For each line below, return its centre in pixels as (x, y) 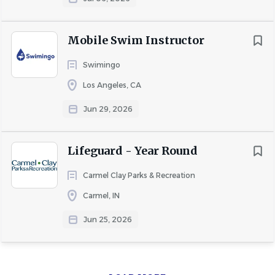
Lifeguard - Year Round (133, 151)
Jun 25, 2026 (108, 219)
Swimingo (102, 65)
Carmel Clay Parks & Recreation (139, 175)
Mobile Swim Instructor (136, 40)
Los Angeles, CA (112, 85)
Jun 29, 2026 (108, 109)
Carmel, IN (101, 196)
